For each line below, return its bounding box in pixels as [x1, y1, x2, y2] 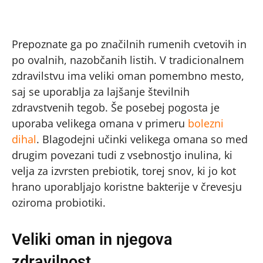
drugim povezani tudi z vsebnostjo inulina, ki [12, 148, 232, 163]
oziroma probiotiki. [12, 195, 106, 210]
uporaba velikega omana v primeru [12, 116, 188, 131]
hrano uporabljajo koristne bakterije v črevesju [12, 180, 242, 194]
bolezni [188, 116, 224, 131]
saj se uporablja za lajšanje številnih [12, 85, 190, 99]
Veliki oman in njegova [12, 230, 173, 249]
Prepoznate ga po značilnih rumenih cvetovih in [12, 37, 247, 52]
